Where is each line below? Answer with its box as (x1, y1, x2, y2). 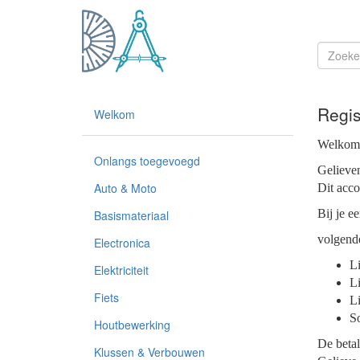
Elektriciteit (94, 262, 149, 278)
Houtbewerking (94, 317, 170, 333)
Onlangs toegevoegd (94, 153, 200, 169)
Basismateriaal (94, 207, 169, 223)
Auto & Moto (94, 180, 157, 196)
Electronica (94, 235, 150, 251)
